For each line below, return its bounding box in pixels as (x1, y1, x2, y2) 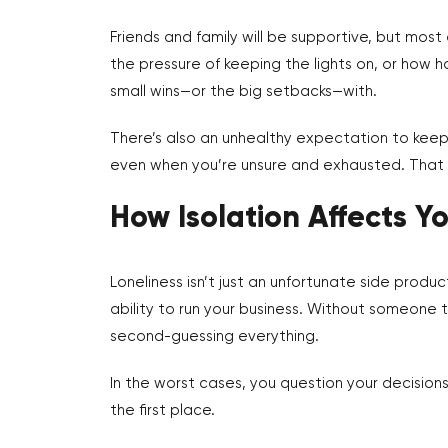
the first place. (109, 403, 215, 418)
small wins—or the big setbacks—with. (109, 84, 377, 99)
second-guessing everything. (109, 329, 319, 344)
